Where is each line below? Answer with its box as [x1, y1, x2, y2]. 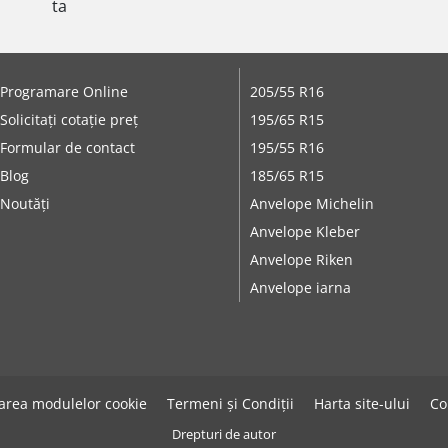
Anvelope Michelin [249, 193, 374, 213]
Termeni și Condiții [167, 394, 294, 414]
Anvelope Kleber [249, 221, 360, 241]
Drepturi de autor [172, 424, 276, 443]
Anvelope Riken [249, 249, 353, 269]
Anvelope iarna [249, 277, 351, 297]
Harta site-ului [314, 394, 410, 414]
